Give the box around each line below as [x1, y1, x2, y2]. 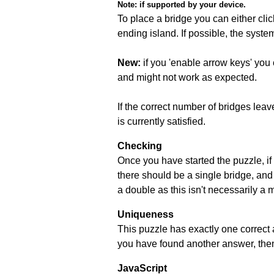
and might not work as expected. [117, 72, 257, 83]
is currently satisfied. [117, 116, 206, 127]
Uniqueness [117, 209, 174, 220]
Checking [117, 140, 162, 151]
